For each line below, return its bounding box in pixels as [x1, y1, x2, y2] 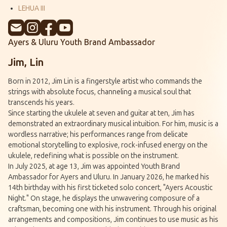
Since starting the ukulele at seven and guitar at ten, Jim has [8, 108, 195, 118]
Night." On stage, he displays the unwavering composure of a [8, 194, 200, 203]
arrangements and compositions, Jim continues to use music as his [8, 215, 218, 224]
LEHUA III [18, 4, 45, 13]
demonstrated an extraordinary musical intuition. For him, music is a [8, 119, 218, 128]
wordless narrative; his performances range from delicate [8, 130, 188, 139]
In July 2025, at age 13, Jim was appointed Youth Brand [8, 162, 180, 171]
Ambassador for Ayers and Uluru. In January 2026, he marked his [8, 172, 209, 181]
